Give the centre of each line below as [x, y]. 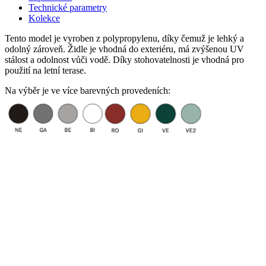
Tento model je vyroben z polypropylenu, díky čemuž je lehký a [124, 38]
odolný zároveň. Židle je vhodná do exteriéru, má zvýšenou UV [124, 49]
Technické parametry [68, 7]
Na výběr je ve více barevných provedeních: [94, 90]
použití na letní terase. [45, 70]
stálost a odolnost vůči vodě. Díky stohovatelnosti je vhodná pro [124, 59]
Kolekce [44, 18]
